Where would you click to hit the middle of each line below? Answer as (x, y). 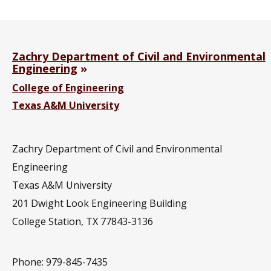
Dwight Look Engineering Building (109, 203)
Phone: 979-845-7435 (60, 262)
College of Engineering (68, 87)
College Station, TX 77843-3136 (83, 221)
